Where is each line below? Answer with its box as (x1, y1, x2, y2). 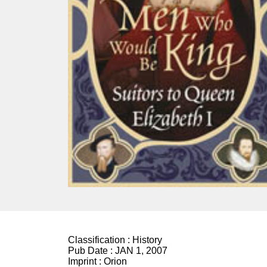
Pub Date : (68, 246, 115, 256)
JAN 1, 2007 (115, 246, 167, 256)
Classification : (68, 235, 132, 245)
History (132, 235, 162, 245)
